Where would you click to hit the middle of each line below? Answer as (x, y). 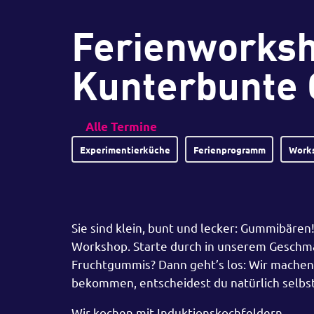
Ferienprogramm (229, 149)
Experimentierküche (125, 149)
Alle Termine (121, 127)
